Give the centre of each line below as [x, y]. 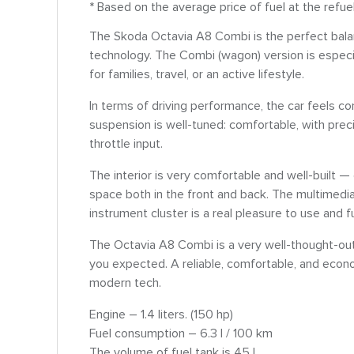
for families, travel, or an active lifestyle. [197, 74]
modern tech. [125, 282]
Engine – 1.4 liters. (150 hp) [161, 314]
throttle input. [126, 143]
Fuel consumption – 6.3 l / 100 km [181, 333]
